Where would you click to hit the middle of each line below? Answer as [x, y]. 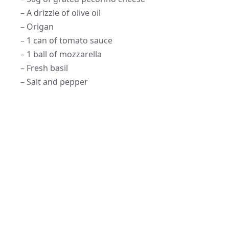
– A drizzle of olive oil [61, 13]
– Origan [37, 26]
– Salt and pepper [54, 82]
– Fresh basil [44, 68]
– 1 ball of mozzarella [61, 54]
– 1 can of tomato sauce [66, 40]
